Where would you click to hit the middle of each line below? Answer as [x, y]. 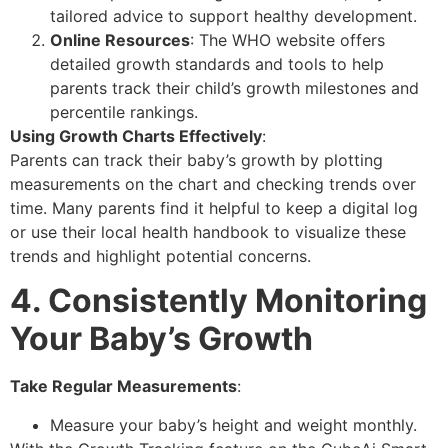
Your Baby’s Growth [161, 339]
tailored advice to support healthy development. [236, 15]
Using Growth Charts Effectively [136, 135]
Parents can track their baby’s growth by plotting [196, 159]
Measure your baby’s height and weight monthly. [233, 424]
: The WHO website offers [287, 39]
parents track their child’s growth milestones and [234, 87]
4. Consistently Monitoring [218, 301]
